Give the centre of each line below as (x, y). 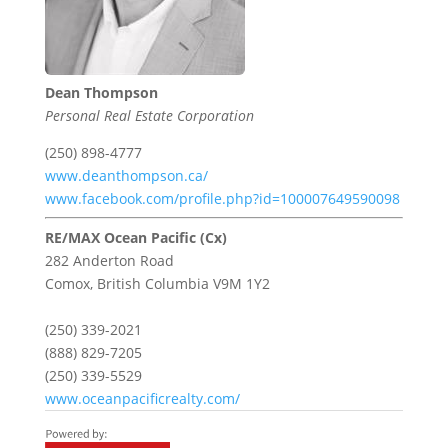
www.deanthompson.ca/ (126, 176)
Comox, (70, 284)
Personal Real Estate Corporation (149, 116)
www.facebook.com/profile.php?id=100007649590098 (222, 199)
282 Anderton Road (109, 261)
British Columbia (152, 284)
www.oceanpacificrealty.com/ (142, 399)
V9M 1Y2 (241, 284)
